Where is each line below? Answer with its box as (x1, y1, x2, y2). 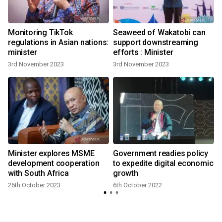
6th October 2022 (113, 181, 162, 189)
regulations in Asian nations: (8, 38, 109, 48)
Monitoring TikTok (8, 28, 73, 38)
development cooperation (8, 159, 100, 168)
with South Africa (8, 168, 69, 178)
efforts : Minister (113, 48, 173, 57)
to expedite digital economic (113, 159, 214, 168)
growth (113, 168, 138, 178)
